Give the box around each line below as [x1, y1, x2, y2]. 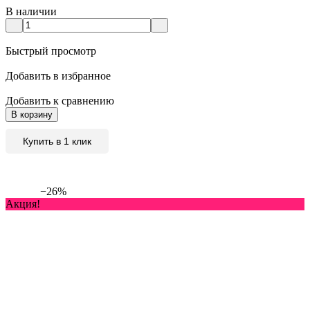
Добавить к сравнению [6, 95, 114, 107]
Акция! [6, 198, 40, 210]
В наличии [6, 6, 57, 18]
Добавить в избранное [6, 70, 111, 82]
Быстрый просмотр [6, 45, 96, 57]
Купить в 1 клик [23, 136, 91, 147]
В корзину [11, 109, 53, 120]
